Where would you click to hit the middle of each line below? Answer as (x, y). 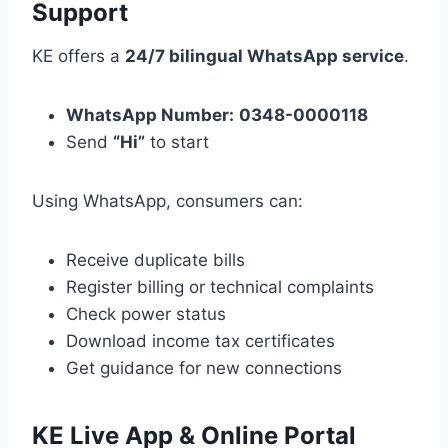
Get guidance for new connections (204, 367)
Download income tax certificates (200, 340)
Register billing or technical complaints (220, 286)
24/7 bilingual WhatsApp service (264, 55)
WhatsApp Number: (150, 114)
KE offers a (78, 55)
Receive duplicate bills (155, 259)
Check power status (146, 313)
